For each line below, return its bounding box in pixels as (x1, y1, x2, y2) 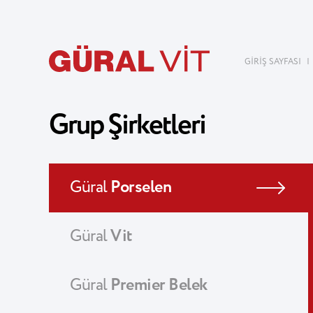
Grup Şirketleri (49, 105, 205, 146)
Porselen (110, 175, 171, 200)
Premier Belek (110, 273, 208, 298)
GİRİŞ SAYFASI (245, 56, 303, 68)
